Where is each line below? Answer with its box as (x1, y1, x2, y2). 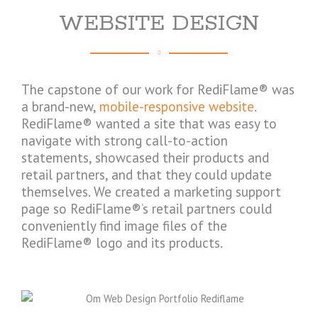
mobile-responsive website (99, 98, 254, 116)
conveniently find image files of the (21, 217, 227, 235)
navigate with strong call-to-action (21, 132, 228, 150)
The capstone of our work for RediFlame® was (21, 81, 295, 99)
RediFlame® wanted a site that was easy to (21, 115, 277, 133)
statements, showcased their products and (21, 149, 269, 167)
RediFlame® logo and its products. (21, 234, 223, 252)
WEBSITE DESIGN (59, 9, 259, 38)
